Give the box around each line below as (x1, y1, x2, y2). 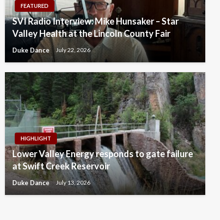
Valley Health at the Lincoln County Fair (12, 28, 170, 39)
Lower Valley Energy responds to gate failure (12, 148, 193, 160)
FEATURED (21, 2, 49, 9)
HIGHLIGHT (21, 135, 51, 142)
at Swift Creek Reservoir (12, 161, 110, 172)
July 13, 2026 (56, 179, 90, 187)
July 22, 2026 (56, 46, 90, 54)
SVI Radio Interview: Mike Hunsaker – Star (12, 16, 179, 27)
